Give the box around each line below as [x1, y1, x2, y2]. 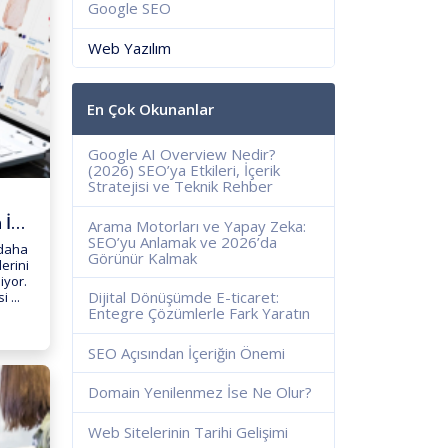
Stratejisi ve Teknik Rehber [88, 176, 274, 197]
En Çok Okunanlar [87, 99, 215, 119]
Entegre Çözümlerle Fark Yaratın [88, 303, 311, 324]
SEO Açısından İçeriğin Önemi [88, 342, 286, 363]
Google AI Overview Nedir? [88, 144, 277, 165]
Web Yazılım [88, 37, 172, 58]
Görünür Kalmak [88, 247, 198, 268]
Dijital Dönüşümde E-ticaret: [88, 287, 280, 308]
